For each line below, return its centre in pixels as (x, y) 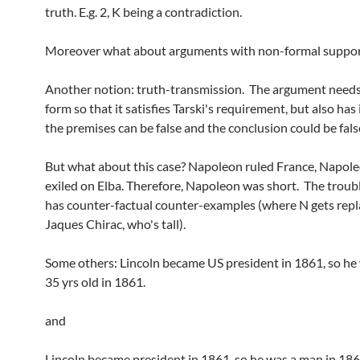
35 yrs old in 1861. (95, 282)
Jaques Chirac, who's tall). (115, 224)
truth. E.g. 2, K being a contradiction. (143, 12)
